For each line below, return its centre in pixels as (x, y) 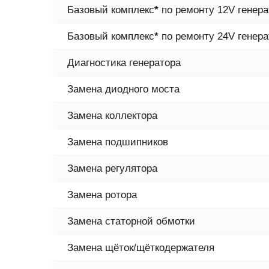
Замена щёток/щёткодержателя (141, 248)
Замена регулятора (112, 168)
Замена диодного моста (123, 89)
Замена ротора (102, 195)
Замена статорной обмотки (131, 221)
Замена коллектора (112, 116)
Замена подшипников (118, 142)
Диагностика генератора (124, 63)
